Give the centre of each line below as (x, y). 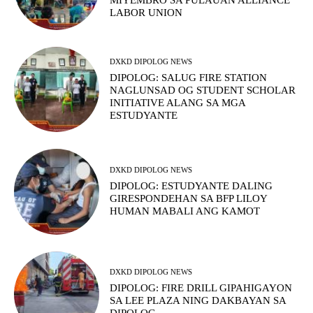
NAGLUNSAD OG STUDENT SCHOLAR (203, 90)
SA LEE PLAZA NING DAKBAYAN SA (198, 301)
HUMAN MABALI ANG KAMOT (185, 211)
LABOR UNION (146, 13)
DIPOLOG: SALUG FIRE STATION (189, 77)
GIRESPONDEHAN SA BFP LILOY (189, 199)
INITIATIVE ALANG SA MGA (178, 102)
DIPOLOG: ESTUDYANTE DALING (191, 186)
